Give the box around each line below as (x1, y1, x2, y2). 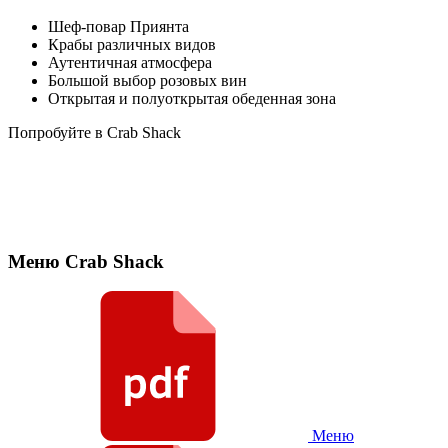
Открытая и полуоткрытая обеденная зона (48, 89, 336, 107)
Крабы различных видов (48, 35, 216, 53)
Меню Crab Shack (8, 250, 164, 272)
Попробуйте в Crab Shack (8, 123, 181, 141)
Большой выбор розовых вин (48, 71, 247, 89)
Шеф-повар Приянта (48, 17, 189, 35)
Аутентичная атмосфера (48, 53, 212, 71)
